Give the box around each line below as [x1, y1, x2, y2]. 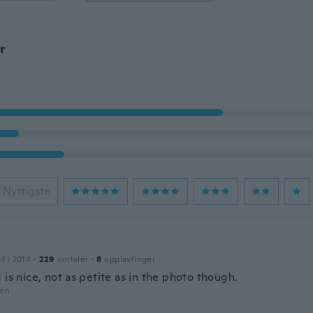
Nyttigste [2, 184, 50, 198]
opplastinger [104, 254, 156, 265]
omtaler [57, 254, 89, 265]
